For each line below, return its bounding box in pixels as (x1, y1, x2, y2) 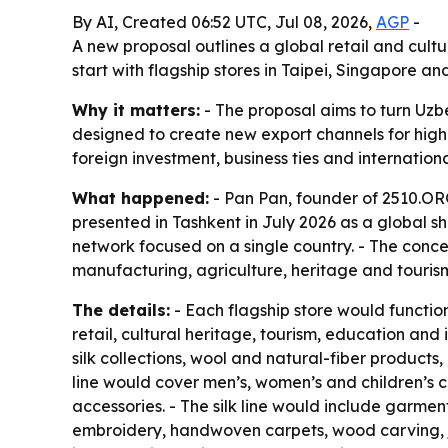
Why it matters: (72, 100, 200, 120)
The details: (72, 300, 170, 320)
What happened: (72, 188, 209, 208)
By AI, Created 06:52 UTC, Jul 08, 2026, (72, 12, 376, 32)
